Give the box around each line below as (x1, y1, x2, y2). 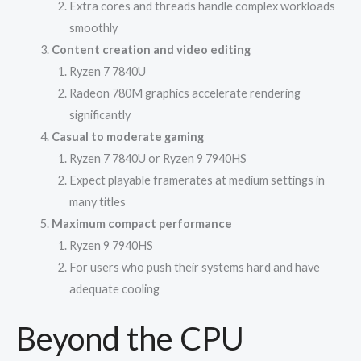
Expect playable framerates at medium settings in (68, 172, 325, 187)
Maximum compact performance (51, 216, 232, 230)
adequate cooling (68, 281, 160, 296)
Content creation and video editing (51, 42, 251, 56)
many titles (68, 194, 126, 209)
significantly (68, 107, 131, 122)
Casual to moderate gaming (51, 129, 204, 143)
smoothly (68, 20, 118, 35)
